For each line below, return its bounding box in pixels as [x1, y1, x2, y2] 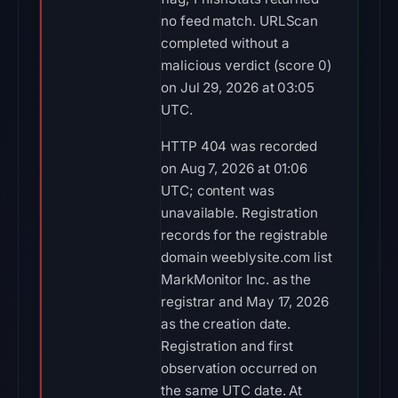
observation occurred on [161, 360, 318, 377]
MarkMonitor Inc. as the [161, 271, 312, 288]
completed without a [161, 35, 290, 52]
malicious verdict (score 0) [161, 57, 332, 74]
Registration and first [161, 338, 294, 354]
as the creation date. [161, 315, 291, 332]
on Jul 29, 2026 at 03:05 [161, 79, 315, 96]
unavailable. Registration [161, 204, 318, 221]
